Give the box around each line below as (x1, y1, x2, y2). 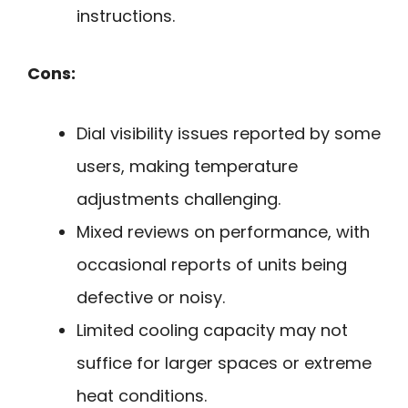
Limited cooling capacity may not (76, 319, 348, 342)
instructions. (76, 4, 175, 27)
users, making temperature (76, 155, 298, 178)
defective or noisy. (76, 286, 225, 310)
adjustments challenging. (76, 188, 280, 211)
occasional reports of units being (76, 253, 347, 277)
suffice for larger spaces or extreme (76, 352, 372, 375)
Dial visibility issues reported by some (76, 122, 381, 146)
